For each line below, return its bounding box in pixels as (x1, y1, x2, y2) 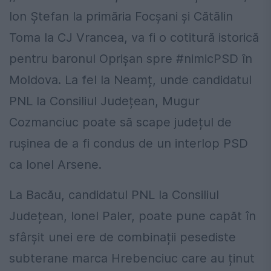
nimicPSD (184, 51, 238, 67)
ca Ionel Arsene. (9, 157, 102, 172)
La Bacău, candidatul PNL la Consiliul (9, 188, 219, 203)
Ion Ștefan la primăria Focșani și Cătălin (9, 9, 233, 24)
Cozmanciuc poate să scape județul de (9, 115, 232, 130)
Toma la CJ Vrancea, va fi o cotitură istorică (9, 30, 259, 45)
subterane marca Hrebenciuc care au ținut (9, 251, 255, 266)
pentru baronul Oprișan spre (9, 51, 176, 67)
